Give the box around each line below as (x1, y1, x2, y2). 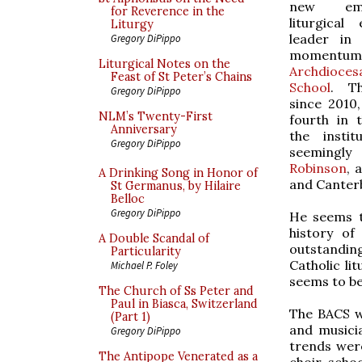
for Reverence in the (111, 4, 225, 19)
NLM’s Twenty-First (99, 109, 213, 124)
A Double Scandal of (99, 231, 209, 246)
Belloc (111, 192, 145, 206)
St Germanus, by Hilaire (111, 179, 241, 193)
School (289, 78, 330, 95)
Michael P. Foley (111, 259, 178, 271)
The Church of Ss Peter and (99, 284, 254, 298)
